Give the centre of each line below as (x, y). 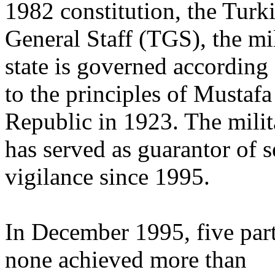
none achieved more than (126, 259)
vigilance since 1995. (107, 176)
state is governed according (137, 66)
